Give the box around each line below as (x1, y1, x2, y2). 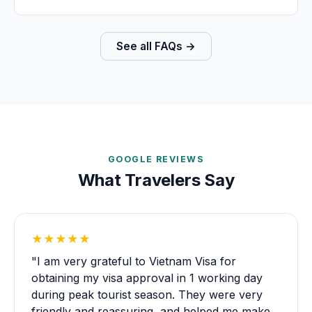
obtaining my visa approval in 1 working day (31, 270, 263, 285)
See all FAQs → (116, 39, 196, 53)
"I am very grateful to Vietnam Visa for (31, 253, 236, 268)
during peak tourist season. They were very (31, 287, 263, 302)
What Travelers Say (77, 170, 235, 191)
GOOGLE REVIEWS (107, 153, 205, 164)
